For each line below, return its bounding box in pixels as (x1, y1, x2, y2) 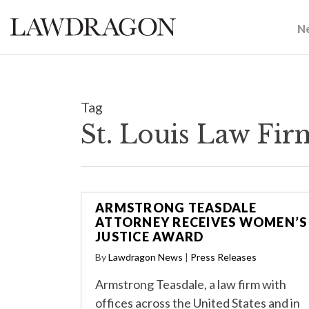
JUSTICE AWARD (95, 229, 204, 244)
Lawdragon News (108, 251, 183, 263)
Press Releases (190, 251, 257, 263)
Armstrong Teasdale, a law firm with (95, 277, 286, 292)
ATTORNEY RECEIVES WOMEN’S (95, 215, 308, 230)
